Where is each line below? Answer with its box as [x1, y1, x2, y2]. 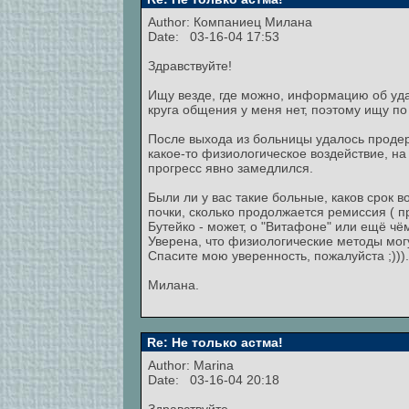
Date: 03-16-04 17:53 [148, 29, 279, 44]
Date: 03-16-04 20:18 [148, 372, 279, 387]
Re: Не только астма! [143, 335, 283, 350]
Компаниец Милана [194, 15, 312, 29]
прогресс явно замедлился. [148, 161, 313, 175]
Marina [194, 358, 234, 372]
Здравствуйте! [148, 58, 232, 73]
